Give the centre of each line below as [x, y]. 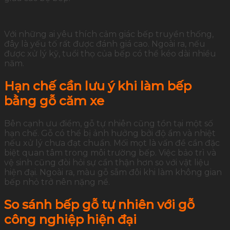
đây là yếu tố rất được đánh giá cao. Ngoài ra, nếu [105, 44]
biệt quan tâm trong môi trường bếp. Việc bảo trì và [110, 153]
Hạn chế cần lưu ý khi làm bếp [98, 86]
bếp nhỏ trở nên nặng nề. [57, 182]
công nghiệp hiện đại [70, 220]
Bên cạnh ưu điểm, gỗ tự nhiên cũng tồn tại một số [109, 124]
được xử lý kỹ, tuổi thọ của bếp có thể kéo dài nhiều [110, 54]
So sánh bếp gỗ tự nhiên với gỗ [99, 205]
